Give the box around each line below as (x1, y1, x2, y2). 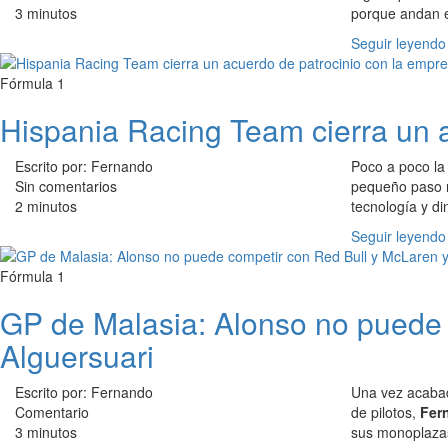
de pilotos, (351, 402, 420, 422)
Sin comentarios (15, 176, 117, 196)
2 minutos (15, 196, 77, 216)
